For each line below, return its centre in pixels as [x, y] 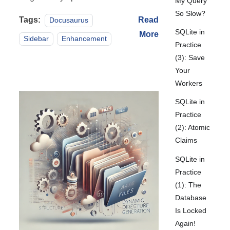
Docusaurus [69, 20]
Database [191, 197]
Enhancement [84, 39]
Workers [189, 83]
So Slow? [190, 13]
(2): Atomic [193, 128]
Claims [186, 140]
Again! [186, 223]
